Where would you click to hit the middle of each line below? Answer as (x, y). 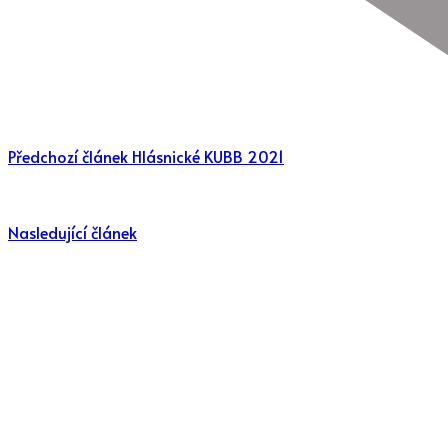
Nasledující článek (72, 231)
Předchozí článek (68, 155)
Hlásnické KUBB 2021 (208, 155)
